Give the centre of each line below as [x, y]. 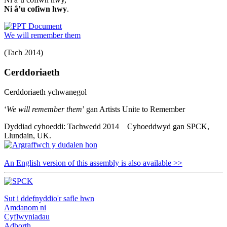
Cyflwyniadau [27, 216]
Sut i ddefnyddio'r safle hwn [49, 198]
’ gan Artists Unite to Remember [134, 109]
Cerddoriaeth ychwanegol [45, 92]
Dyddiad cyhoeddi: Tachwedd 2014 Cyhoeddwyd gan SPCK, [107, 126]
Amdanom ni [25, 207]
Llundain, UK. [28, 135]
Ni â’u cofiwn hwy [35, 9]
